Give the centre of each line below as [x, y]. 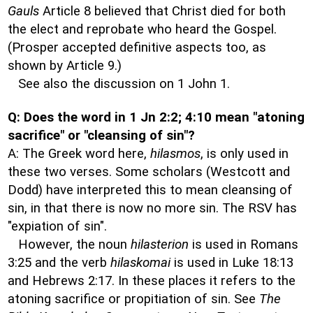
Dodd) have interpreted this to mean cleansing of [150, 190]
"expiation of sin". [57, 226]
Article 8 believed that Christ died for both [162, 11]
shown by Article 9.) [65, 66]
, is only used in [245, 154]
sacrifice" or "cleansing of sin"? [101, 136]
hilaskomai [140, 263]
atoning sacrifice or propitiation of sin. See [133, 299]
